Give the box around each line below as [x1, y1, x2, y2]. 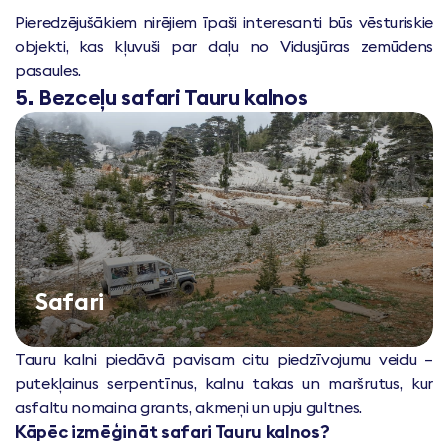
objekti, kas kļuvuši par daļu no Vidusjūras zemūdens [15, 35, 433, 56]
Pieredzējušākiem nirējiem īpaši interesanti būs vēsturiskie [15, 11, 433, 32]
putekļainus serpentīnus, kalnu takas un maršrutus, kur [15, 372, 433, 393]
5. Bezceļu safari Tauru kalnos [15, 82, 308, 111]
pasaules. [15, 59, 82, 80]
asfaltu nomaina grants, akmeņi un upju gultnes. [15, 396, 362, 417]
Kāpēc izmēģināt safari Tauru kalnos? [15, 419, 330, 443]
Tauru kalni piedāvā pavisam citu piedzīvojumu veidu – [15, 348, 433, 369]
